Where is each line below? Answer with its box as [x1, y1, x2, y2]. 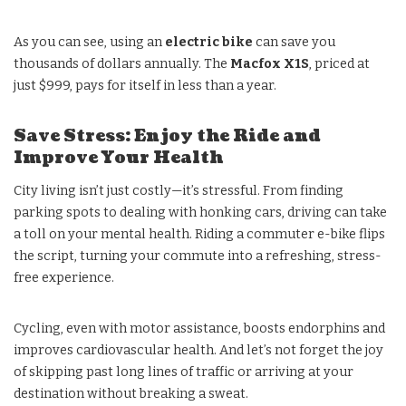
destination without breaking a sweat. [14, 385, 248, 401]
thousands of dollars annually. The [14, 55, 230, 72]
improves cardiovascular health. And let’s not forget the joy [14, 342, 383, 358]
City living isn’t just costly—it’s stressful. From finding [14, 182, 343, 198]
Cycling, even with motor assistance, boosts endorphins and [14, 320, 385, 336]
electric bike [165, 34, 253, 50]
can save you [253, 34, 335, 50]
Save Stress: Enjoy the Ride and [14, 124, 321, 148]
